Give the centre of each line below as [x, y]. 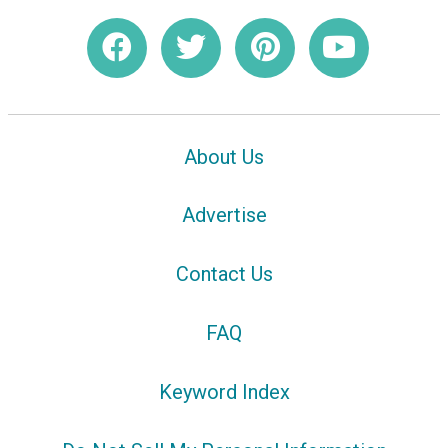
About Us [224, 156]
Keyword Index [224, 391]
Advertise [224, 215]
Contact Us [224, 274]
